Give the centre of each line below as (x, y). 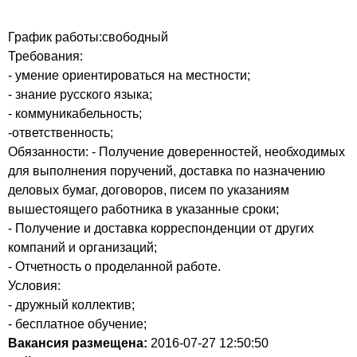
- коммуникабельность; (75, 114)
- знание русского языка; (80, 94)
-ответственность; (61, 133)
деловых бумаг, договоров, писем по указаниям (149, 190)
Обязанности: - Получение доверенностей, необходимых (177, 152)
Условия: (34, 286)
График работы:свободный (88, 37)
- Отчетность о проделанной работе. (114, 267)
